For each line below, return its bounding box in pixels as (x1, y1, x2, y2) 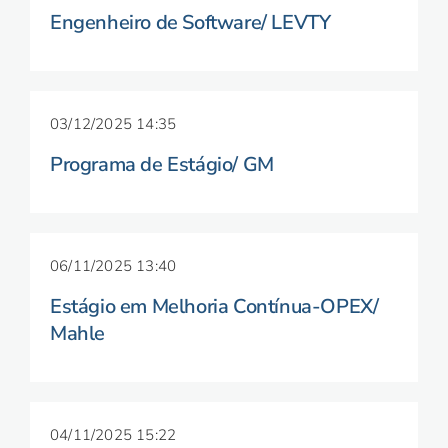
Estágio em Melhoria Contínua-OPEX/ (50, 293, 379, 320)
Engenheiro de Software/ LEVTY (50, 9, 331, 36)
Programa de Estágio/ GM (50, 151, 274, 178)
